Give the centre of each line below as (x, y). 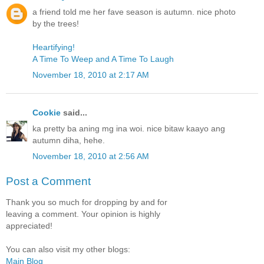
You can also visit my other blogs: (68, 250)
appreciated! (29, 226)
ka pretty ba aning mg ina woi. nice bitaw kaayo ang (129, 129)
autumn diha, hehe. (69, 141)
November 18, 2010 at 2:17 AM (91, 75)
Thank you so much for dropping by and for (87, 202)
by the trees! (56, 23)
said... (74, 113)
